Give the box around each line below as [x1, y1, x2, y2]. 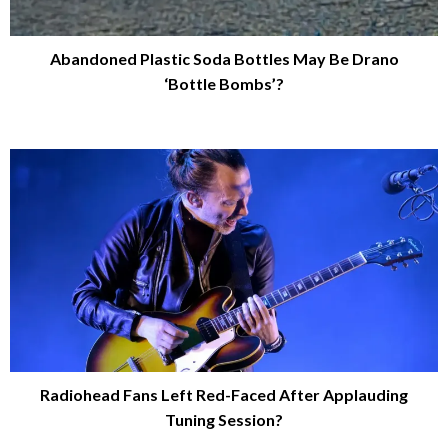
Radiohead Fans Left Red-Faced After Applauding [40, 385, 408, 405]
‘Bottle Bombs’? [164, 74, 284, 93]
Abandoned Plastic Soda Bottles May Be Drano [49, 49, 399, 68]
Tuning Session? [165, 410, 283, 430]
